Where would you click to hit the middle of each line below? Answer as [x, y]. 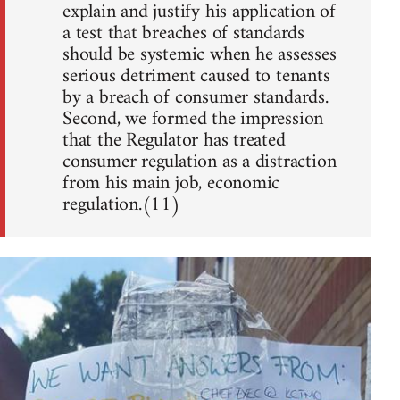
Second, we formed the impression [193, 120]
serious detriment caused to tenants [196, 77]
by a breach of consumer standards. [196, 98]
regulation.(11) [121, 205]
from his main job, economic [171, 184]
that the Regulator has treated [174, 141]
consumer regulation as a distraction [200, 162]
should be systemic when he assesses [200, 55]
